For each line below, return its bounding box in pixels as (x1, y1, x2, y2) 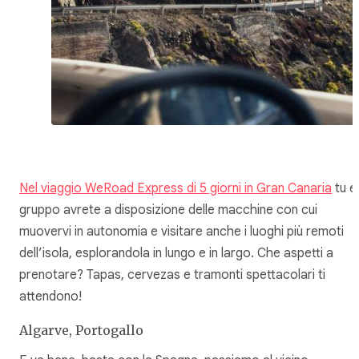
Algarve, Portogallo (19, 321, 143, 338)
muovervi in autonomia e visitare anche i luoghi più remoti (19, 223, 344, 240)
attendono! (19, 288, 82, 305)
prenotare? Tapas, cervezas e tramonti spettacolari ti (19, 266, 325, 283)
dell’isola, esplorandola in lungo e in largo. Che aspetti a (19, 244, 333, 261)
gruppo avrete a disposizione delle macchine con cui (19, 201, 317, 218)
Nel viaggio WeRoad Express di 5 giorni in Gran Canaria (19, 179, 332, 196)
